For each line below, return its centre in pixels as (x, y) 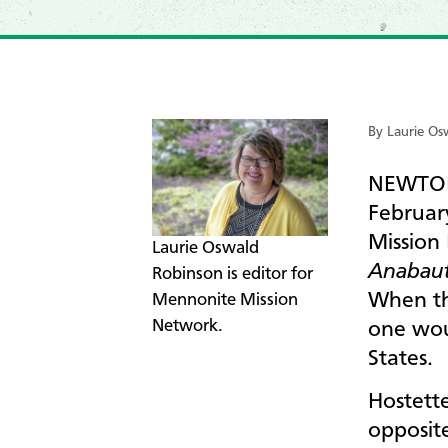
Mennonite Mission (225, 301)
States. (400, 358)
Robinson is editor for (232, 275)
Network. (187, 327)
